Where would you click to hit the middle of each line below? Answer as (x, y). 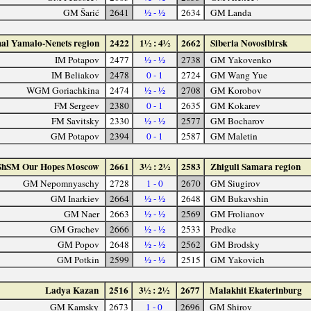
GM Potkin (78, 259)
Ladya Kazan (72, 290)
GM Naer (82, 213)
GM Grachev (75, 229)
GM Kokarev (235, 105)
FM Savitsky (76, 120)
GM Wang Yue (238, 75)
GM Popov (79, 244)
